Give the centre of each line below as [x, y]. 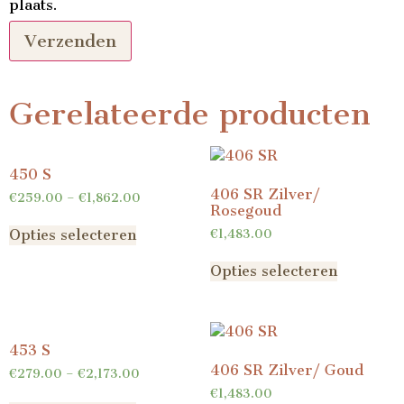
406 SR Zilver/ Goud [286, 370]
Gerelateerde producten [190, 115]
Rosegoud [245, 210]
